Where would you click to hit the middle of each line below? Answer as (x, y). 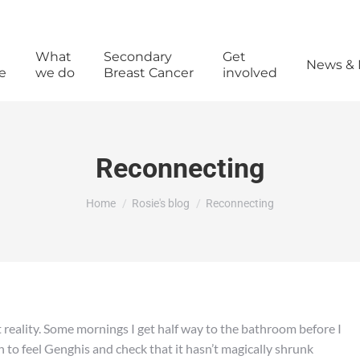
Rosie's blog (161, 203)
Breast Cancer (148, 73)
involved (250, 73)
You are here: (122, 196)
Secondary (137, 57)
